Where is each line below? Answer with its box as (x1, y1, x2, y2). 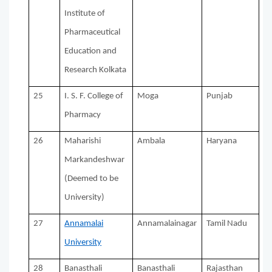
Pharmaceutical (64, 28, 121, 38)
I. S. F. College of (64, 92, 124, 101)
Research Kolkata (64, 66, 127, 75)
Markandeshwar (64, 155, 125, 165)
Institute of (64, 9, 106, 19)
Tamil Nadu (206, 219, 248, 229)
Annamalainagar (137, 219, 197, 229)
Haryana (206, 137, 237, 146)
